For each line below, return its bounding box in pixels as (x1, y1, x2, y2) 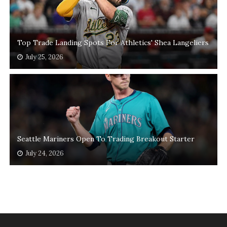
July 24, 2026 (25, 149, 64, 158)
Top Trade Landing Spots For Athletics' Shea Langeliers (17, 38, 209, 48)
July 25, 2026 (25, 53, 63, 62)
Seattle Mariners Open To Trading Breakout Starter (17, 134, 195, 144)
